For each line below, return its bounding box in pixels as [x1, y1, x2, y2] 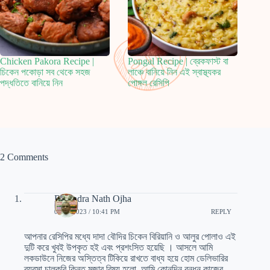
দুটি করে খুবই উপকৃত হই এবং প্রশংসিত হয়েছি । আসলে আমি [24, 242, 213, 253]
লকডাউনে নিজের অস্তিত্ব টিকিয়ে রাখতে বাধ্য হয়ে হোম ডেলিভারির [24, 253, 228, 263]
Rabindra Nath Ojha [54, 193, 131, 204]
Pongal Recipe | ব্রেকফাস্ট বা [128, 56, 229, 67]
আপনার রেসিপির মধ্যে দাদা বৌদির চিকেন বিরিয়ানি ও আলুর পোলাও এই [24, 231, 236, 242]
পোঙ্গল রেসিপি [128, 78, 170, 89]
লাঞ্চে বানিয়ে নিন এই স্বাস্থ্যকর [128, 67, 221, 78]
